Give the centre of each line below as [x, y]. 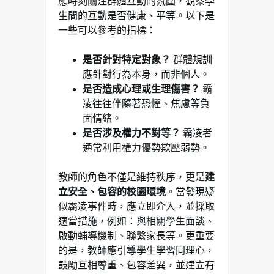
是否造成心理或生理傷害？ [141, 89]
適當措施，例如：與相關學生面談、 [136, 221]
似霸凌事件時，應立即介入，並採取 [136, 206]
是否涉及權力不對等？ [131, 133]
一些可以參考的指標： [107, 30]
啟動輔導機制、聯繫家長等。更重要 [136, 236]
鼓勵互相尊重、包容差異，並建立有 [136, 265]
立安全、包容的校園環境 [112, 192]
